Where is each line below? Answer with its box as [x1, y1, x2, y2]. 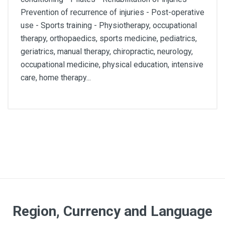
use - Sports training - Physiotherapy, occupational [21, 21, 197, 30]
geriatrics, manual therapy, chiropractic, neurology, [21, 47, 193, 56]
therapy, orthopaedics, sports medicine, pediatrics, [21, 34, 197, 43]
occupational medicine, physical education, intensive [21, 60, 203, 69]
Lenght [21, 135, 43, 144]
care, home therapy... [21, 73, 91, 82]
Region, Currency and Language [13, 203, 212, 220]
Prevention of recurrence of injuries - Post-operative [21, 8, 204, 17]
